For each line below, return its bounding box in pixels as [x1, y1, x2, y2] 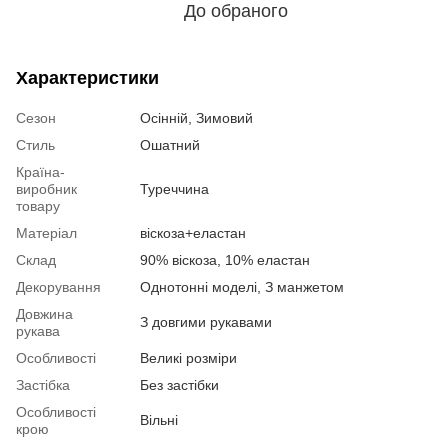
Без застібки [140, 376, 219, 393]
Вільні [140, 411, 178, 428]
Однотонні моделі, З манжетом [140, 278, 344, 295]
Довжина [16, 305, 73, 322]
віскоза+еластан [140, 224, 246, 241]
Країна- [16, 163, 65, 180]
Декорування [16, 278, 101, 295]
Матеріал [16, 224, 77, 241]
